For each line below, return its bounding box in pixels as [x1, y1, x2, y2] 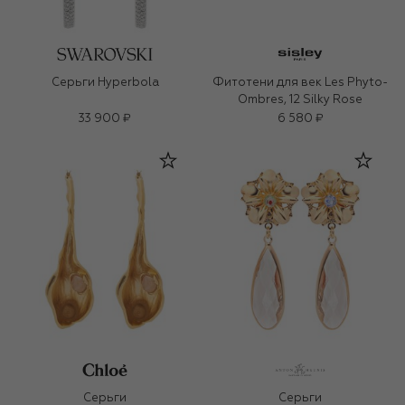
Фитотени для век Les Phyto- [212, 77, 388, 89]
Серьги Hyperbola [51, 77, 159, 89]
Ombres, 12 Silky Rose [238, 94, 363, 107]
